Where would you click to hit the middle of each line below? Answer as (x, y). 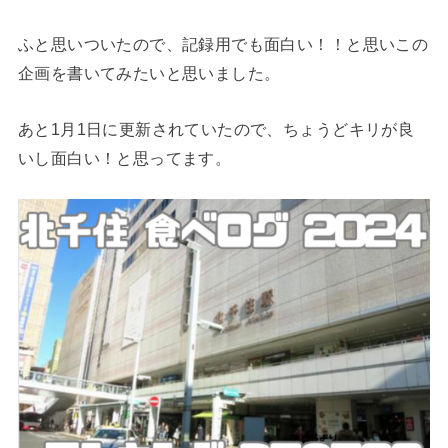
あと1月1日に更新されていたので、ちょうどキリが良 (216, 128)
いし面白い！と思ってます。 (124, 157)
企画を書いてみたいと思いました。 (149, 73)
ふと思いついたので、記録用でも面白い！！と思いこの (223, 44)
